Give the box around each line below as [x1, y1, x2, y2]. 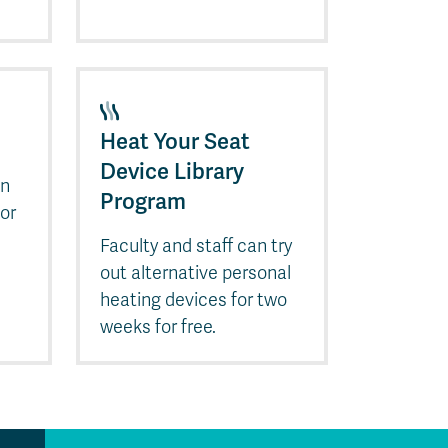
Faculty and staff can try [100, 234, 292, 257]
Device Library [100, 156, 244, 186]
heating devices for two [100, 288, 287, 311]
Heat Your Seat [100, 126, 250, 156]
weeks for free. [100, 315, 216, 338]
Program [100, 186, 186, 216]
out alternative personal [100, 261, 291, 284]
